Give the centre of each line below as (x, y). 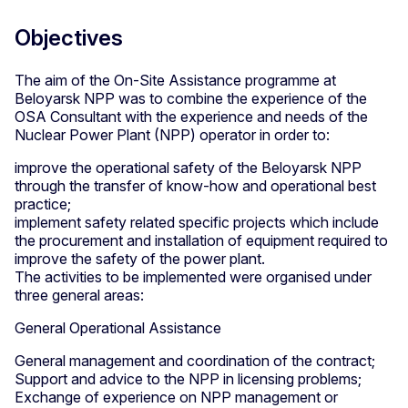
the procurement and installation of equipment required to (201, 241)
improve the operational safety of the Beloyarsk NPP (188, 168)
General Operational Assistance (118, 328)
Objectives (69, 38)
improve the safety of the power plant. (140, 259)
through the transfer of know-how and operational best (195, 186)
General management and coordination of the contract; (195, 361)
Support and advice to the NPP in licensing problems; (188, 379)
